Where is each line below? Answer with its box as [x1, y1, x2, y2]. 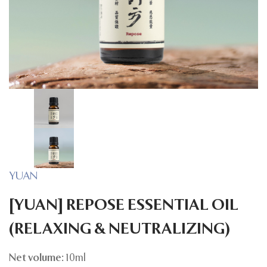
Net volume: [9, 253, 66, 264]
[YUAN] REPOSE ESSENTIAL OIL [9, 198, 238, 214]
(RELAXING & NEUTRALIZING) [9, 222, 230, 238]
